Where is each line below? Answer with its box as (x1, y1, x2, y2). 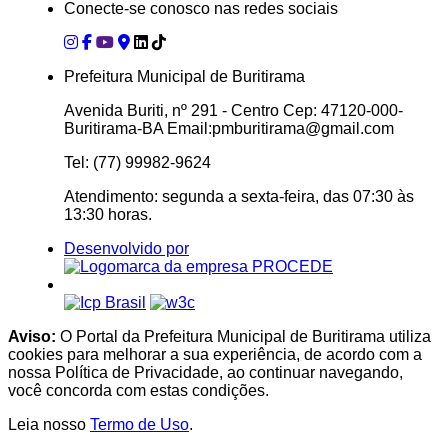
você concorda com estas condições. (8, 381, 269, 399)
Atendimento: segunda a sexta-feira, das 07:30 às (64, 187, 414, 205)
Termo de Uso (90, 415, 189, 433)
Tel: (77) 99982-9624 (64, 153, 211, 171)
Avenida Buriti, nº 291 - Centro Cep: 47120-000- (64, 101, 403, 119)
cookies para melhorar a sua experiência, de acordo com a (8, 345, 422, 363)
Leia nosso (8, 415, 90, 433)
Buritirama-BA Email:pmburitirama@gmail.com (64, 119, 394, 137)
